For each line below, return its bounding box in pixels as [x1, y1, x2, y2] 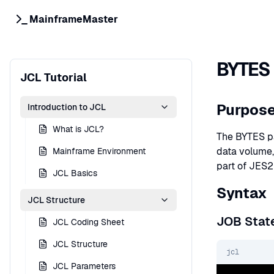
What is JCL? [53, 124, 104, 135]
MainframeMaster [29, 13, 118, 26]
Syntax [217, 183, 267, 202]
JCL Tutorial [20, 70, 87, 84]
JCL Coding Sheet [53, 217, 124, 228]
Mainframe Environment [53, 146, 146, 157]
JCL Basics [53, 168, 97, 179]
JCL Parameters [53, 261, 116, 272]
